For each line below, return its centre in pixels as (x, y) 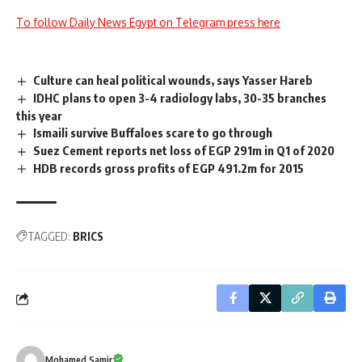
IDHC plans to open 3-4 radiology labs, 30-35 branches (180, 97)
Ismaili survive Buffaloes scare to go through (153, 132)
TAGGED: (49, 237)
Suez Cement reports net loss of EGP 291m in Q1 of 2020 (184, 150)
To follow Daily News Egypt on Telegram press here (148, 23)
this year (39, 115)
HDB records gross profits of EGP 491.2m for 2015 (169, 168)
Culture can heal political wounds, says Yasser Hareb (173, 80)
